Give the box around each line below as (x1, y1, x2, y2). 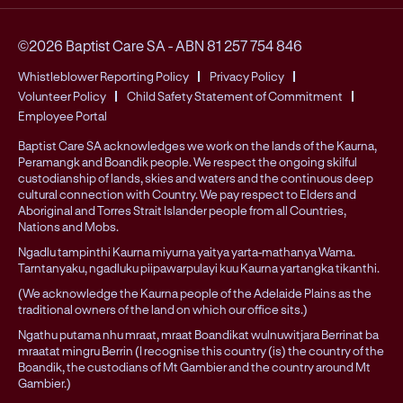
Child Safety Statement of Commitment (127, 89, 343, 104)
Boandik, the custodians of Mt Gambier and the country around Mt (18, 360, 371, 375)
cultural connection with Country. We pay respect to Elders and (18, 187, 356, 202)
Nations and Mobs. (18, 219, 119, 235)
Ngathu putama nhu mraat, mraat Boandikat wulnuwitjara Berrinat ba (18, 327, 379, 343)
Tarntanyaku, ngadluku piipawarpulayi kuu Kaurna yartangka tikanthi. (18, 261, 380, 276)
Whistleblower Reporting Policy (18, 69, 189, 85)
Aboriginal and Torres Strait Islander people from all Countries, (18, 203, 346, 219)
